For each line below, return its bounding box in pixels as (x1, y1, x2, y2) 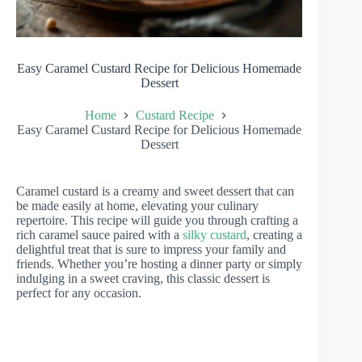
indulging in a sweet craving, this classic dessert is (16, 271, 270, 285)
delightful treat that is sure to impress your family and (16, 242, 286, 256)
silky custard (183, 227, 246, 242)
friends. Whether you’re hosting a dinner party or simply (16, 256, 302, 271)
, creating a (246, 227, 302, 242)
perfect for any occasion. (16, 285, 141, 300)
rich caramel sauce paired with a (16, 227, 183, 242)
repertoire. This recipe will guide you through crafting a (16, 213, 298, 227)
